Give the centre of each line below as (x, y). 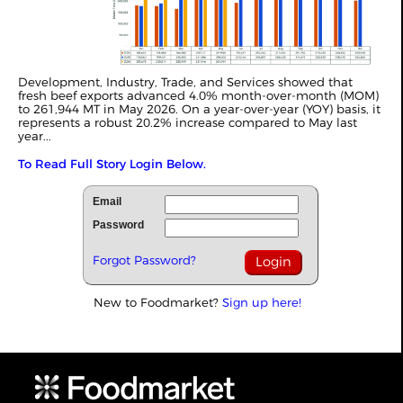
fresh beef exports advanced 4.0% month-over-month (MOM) (198, 95)
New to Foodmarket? (158, 302)
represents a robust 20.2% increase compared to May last (188, 122)
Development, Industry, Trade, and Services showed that (185, 81)
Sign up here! (262, 302)
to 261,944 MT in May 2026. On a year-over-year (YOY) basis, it (199, 108)
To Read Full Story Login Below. (112, 163)
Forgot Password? (144, 260)
